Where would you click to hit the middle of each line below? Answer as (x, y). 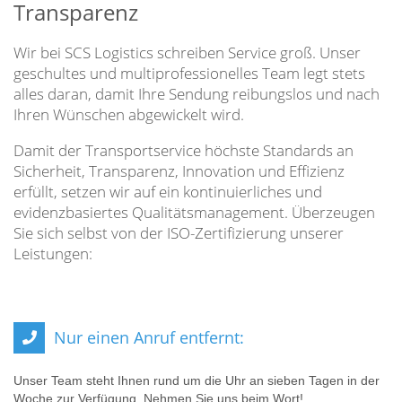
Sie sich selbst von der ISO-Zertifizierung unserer (179, 233)
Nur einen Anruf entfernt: (149, 337)
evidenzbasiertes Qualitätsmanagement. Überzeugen (194, 212)
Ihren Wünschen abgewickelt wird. (129, 114)
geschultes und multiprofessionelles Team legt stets (189, 73)
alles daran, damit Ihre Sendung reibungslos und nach (197, 94)
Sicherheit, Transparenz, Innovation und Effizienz (179, 171)
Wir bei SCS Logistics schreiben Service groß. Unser (187, 52)
